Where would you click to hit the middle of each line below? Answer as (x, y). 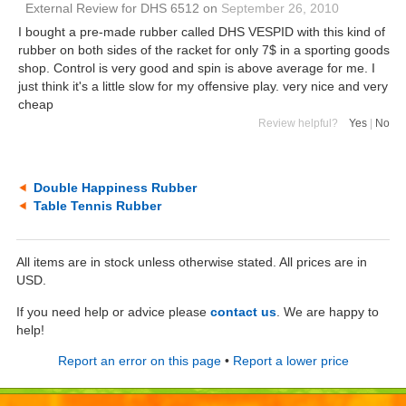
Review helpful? (304, 123)
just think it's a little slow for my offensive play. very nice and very (203, 86)
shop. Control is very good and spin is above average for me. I (197, 68)
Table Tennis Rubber (97, 205)
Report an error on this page (139, 361)
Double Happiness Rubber (115, 187)
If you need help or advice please (113, 311)
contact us (243, 311)
